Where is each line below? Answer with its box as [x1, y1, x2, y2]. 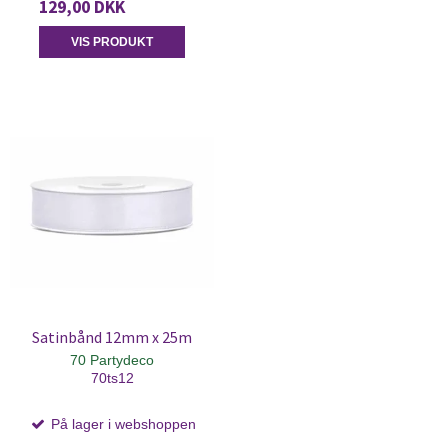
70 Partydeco [70, 351, 154, 368]
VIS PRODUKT [71, 34, 153, 49]
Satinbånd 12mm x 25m [32, 327, 192, 347]
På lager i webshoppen [46, 415, 196, 432]
